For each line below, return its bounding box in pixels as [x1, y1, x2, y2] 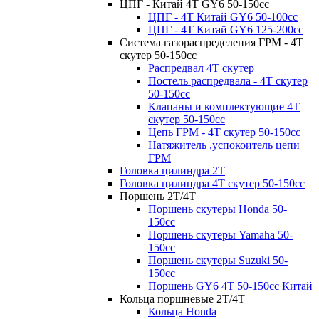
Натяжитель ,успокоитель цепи [148, 138, 300, 151]
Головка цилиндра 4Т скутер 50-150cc [120, 177, 305, 189]
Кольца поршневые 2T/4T [120, 292, 245, 305]
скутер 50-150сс [148, 113, 225, 125]
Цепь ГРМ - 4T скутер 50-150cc [148, 125, 300, 138]
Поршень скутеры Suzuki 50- [148, 253, 288, 266]
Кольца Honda [148, 305, 216, 318]
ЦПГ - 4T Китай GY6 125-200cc [148, 23, 303, 36]
